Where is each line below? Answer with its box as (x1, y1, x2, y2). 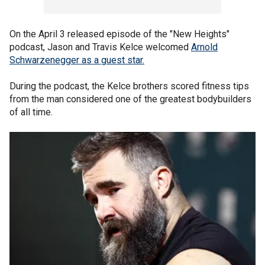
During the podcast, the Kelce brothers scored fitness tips (9, 80, 249, 92)
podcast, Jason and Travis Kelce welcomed (9, 41, 191, 53)
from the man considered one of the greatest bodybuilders (9, 93, 251, 105)
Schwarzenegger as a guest (9, 54, 125, 66)
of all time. (9, 106, 53, 118)
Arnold (191, 41, 218, 53)
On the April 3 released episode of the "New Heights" (9, 28, 230, 40)
